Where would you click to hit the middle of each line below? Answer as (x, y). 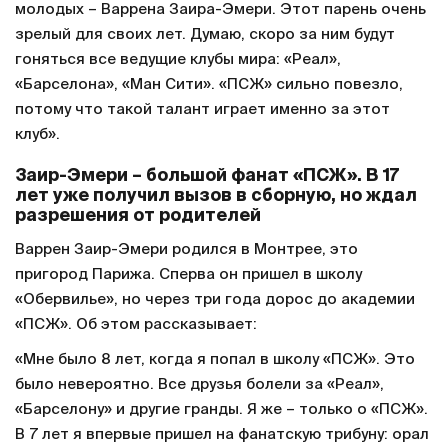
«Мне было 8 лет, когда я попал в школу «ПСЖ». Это (215, 360)
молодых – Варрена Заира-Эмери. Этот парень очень (220, 10)
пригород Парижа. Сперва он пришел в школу (188, 275)
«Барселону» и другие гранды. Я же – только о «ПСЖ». (221, 410)
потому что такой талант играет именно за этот (202, 110)
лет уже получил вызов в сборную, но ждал (216, 197)
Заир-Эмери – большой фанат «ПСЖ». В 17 (207, 177)
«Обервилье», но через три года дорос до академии (215, 300)
